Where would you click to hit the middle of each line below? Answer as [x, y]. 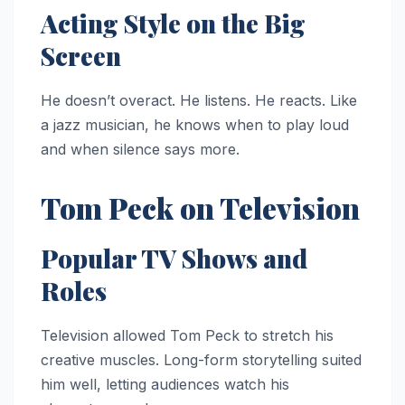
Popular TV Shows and [174, 259]
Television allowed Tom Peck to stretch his [187, 335]
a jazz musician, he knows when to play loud [195, 125]
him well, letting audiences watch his [165, 384]
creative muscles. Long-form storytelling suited [201, 359]
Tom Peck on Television [200, 208]
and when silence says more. [140, 150]
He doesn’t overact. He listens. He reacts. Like [199, 101]
